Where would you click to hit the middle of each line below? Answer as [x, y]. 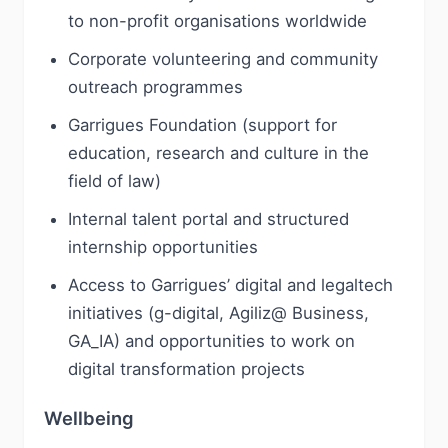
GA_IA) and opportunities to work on [211, 341]
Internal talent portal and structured [208, 219]
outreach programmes [155, 87]
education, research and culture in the [218, 153]
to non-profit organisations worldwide [217, 21]
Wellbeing [89, 418]
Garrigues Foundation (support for [202, 125]
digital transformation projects [186, 369]
